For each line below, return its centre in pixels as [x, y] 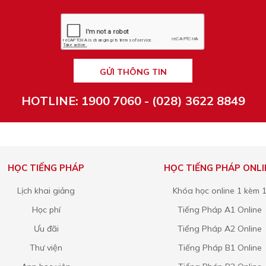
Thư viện [46, 248]
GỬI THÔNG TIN [133, 72]
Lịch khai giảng [46, 191]
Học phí [46, 210]
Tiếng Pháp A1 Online [220, 210]
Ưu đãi [46, 229]
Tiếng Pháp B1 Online [220, 248]
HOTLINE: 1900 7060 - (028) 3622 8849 [133, 101]
